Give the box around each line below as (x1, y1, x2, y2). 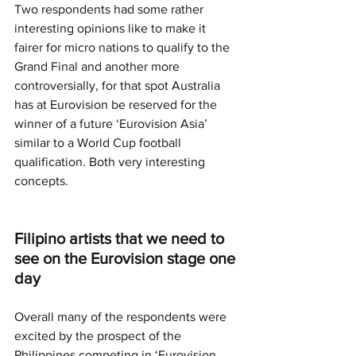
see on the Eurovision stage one (14, 249, 239, 267)
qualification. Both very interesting (14, 154, 208, 168)
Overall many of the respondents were (14, 309, 230, 323)
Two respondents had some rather (14, 2, 207, 16)
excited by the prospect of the (14, 328, 184, 342)
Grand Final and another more (14, 59, 183, 73)
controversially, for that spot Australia (14, 78, 223, 92)
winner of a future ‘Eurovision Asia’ (14, 116, 211, 130)
